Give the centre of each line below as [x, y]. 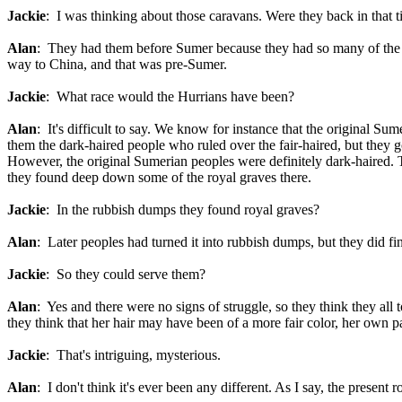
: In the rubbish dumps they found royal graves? [183, 210]
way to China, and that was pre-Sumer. [117, 64]
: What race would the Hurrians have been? [170, 96]
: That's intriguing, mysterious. [133, 355]
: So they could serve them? [126, 274]
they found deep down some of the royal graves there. [159, 177]
